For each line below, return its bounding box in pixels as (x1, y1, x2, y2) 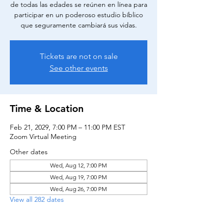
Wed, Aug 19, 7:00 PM (50, 173, 107, 181)
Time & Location (10, 103, 83, 114)
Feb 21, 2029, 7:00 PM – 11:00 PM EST (10, 123, 125, 132)
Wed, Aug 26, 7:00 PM (50, 185, 107, 192)
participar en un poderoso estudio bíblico (14, 10, 143, 19)
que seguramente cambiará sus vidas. (20, 21, 137, 29)
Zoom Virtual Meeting (10, 132, 77, 141)
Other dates (10, 147, 48, 156)
